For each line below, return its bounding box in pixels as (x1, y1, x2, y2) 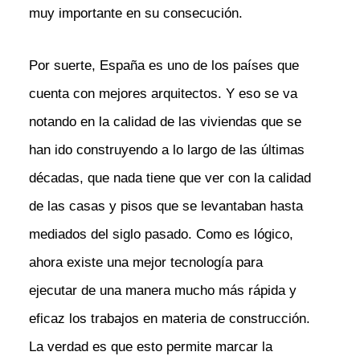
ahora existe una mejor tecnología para (28, 254, 263, 270)
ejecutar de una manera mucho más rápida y (28, 282, 297, 298)
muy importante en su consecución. (28, 5, 243, 21)
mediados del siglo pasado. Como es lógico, (28, 226, 293, 242)
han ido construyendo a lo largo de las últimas (28, 141, 305, 157)
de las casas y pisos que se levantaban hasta (28, 198, 303, 214)
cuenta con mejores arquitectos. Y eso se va (28, 85, 297, 101)
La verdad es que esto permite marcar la (28, 338, 272, 354)
